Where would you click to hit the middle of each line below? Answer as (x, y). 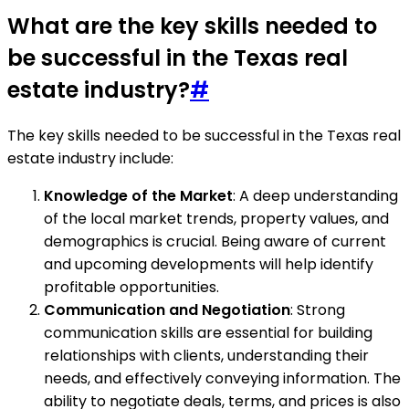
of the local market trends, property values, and (216, 219)
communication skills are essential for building (208, 333)
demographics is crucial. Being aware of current (215, 241)
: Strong (318, 310)
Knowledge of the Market (138, 196)
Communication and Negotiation (167, 310)
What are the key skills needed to (192, 26)
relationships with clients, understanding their (206, 356)
